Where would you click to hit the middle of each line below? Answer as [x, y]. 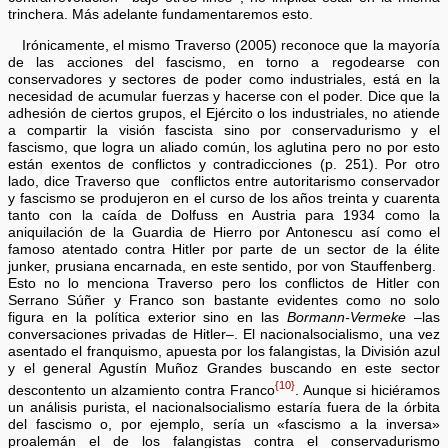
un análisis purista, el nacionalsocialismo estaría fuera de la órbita [224, 407]
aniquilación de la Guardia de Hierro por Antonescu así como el [224, 233]
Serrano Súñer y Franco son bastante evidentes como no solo [224, 301]
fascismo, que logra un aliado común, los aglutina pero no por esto [224, 148]
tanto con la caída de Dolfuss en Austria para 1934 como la [224, 216]
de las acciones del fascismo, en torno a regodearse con [224, 63]
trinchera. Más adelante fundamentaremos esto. [161, 15]
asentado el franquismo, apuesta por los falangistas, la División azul [224, 352]
